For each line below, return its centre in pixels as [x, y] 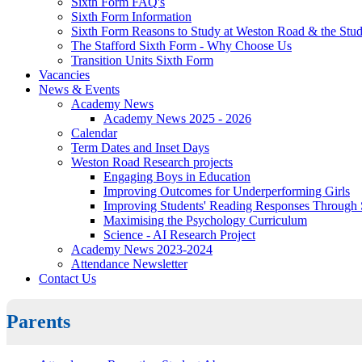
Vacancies [64, 74]
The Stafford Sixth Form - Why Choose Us [181, 45]
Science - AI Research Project [179, 234]
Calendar [94, 133]
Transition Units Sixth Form [142, 60]
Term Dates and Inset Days [140, 147]
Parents [38, 321]
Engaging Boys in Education [177, 176]
